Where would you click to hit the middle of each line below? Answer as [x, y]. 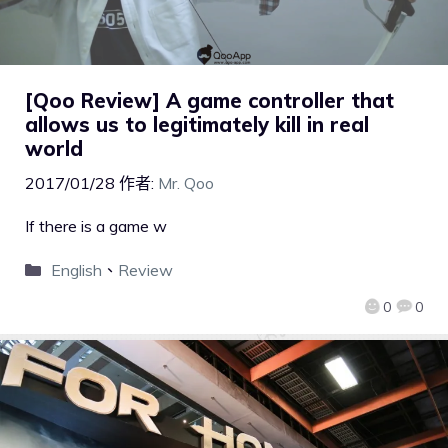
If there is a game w [96, 226]
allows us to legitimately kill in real [197, 125]
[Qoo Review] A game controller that [209, 101]
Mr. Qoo [186, 183]
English [76, 270]
